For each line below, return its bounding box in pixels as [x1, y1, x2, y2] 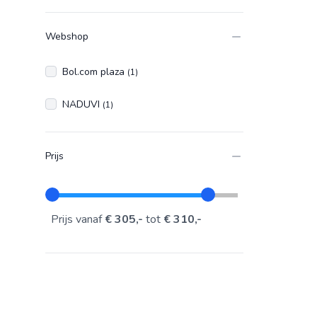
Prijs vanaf [51, 212, 105, 227]
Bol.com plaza [62, 65, 127, 79]
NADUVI [62, 98, 103, 111]
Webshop [45, 30, 88, 43]
